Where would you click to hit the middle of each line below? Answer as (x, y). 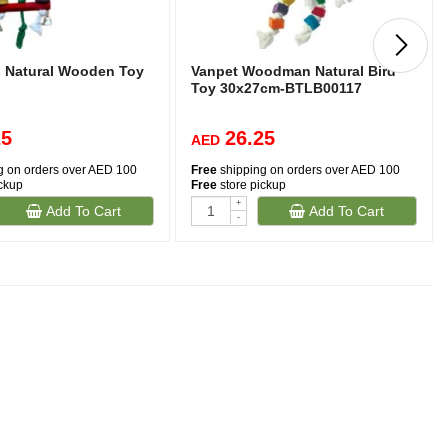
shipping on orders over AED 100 (309, 170)
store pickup (252, 185)
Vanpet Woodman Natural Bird (294, 71)
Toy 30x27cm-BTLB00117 (277, 88)
